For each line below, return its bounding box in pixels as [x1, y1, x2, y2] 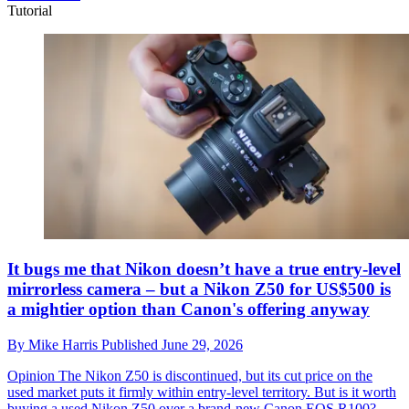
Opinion [7, 367, 55, 383]
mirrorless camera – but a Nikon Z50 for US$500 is [7, 279, 391, 299]
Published [101, 336, 162, 352]
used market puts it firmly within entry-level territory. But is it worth [7, 383, 396, 400]
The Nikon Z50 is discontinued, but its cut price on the [55, 367, 372, 383]
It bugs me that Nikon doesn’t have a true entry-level [7, 259, 401, 279]
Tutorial [7, 2, 52, 18]
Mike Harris [28, 336, 101, 352]
